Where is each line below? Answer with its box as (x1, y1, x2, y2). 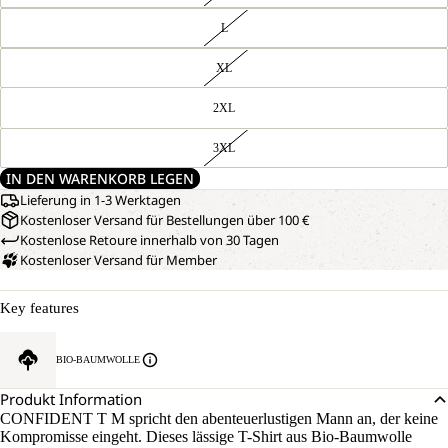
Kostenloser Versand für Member (20, 251, 217, 269)
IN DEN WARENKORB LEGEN (6, 169, 194, 188)
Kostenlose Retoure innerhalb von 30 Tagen (20, 231, 279, 249)
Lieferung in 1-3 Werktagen (20, 191, 181, 209)
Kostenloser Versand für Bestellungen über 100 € (20, 211, 309, 229)
